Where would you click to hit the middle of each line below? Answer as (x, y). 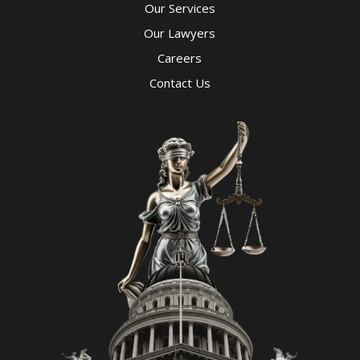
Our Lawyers (180, 33)
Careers (180, 57)
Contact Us (180, 82)
